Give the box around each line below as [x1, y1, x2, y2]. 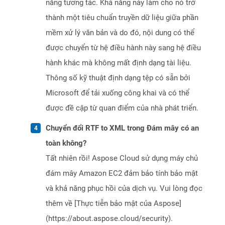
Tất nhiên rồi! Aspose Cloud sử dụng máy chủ [46, 154, 198, 163]
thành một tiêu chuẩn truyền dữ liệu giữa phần [46, 13, 198, 23]
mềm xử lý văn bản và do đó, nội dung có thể [46, 28, 194, 38]
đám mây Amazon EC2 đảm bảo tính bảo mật [46, 169, 198, 178]
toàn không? [46, 139, 86, 148]
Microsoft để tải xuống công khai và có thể [46, 88, 189, 98]
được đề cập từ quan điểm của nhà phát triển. [46, 103, 198, 113]
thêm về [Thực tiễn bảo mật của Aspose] [46, 199, 181, 208]
